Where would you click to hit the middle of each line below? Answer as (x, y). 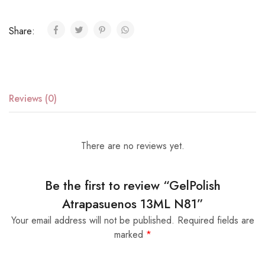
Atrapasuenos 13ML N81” (132, 204)
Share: (23, 31)
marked (130, 235)
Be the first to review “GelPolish (132, 186)
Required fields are (216, 220)
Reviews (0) (33, 98)
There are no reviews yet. (132, 146)
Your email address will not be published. (93, 220)
